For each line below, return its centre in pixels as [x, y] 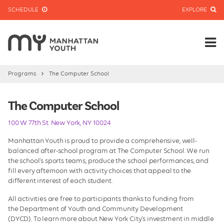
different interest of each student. [61, 181]
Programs [23, 74]
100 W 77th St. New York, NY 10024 [59, 123]
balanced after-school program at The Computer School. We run [109, 151]
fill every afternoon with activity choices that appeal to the [100, 171]
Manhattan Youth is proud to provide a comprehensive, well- [102, 141]
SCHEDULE [24, 10]
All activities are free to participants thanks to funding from [101, 199]
